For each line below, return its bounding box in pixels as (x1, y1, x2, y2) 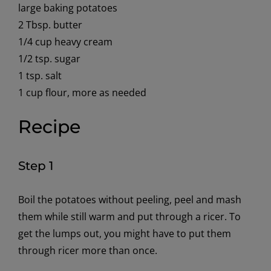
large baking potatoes (18, 1, 117, 15)
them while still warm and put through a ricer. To (18, 209, 241, 223)
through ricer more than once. (18, 243, 157, 257)
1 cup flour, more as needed (18, 86, 146, 100)
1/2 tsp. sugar (18, 52, 80, 66)
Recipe (18, 116, 80, 139)
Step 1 (18, 158, 53, 173)
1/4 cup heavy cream (18, 35, 113, 49)
